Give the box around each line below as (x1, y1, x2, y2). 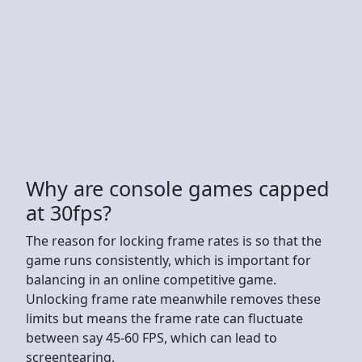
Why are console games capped (26, 174, 330, 202)
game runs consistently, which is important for (26, 250, 311, 269)
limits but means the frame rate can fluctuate (26, 309, 303, 327)
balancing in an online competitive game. (26, 270, 276, 288)
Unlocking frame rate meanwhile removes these (26, 289, 321, 308)
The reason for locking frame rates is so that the (26, 231, 322, 250)
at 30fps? (26, 198, 112, 226)
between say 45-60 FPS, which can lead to (26, 328, 277, 347)
